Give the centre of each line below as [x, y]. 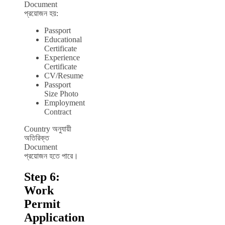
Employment [65, 102]
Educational [63, 39]
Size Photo [61, 93]
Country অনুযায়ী [48, 129]
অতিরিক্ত [37, 138]
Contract [58, 111]
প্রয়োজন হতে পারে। [51, 156]
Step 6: [42, 177]
